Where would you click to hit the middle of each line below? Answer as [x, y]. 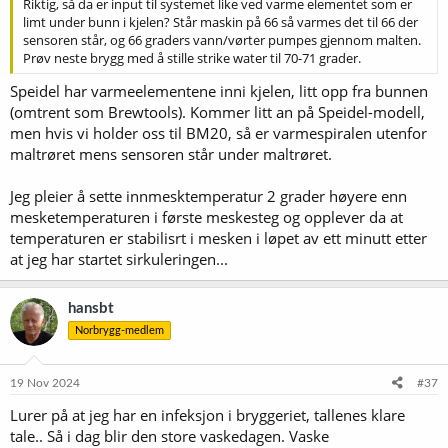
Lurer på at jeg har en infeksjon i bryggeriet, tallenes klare [207, 414]
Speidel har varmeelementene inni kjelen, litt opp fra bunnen [219, 91]
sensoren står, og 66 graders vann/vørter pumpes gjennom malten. [222, 39]
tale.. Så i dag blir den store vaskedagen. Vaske [169, 435]
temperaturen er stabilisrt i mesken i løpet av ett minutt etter [218, 238]
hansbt [91, 308]
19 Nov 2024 [45, 382]
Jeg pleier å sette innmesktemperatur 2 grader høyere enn [208, 196]
